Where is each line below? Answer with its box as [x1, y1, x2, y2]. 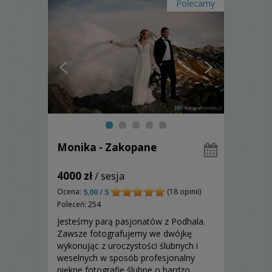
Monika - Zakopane [57, 140, 157, 154]
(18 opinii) [165, 186, 201, 197]
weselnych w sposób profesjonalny [57, 252, 195, 264]
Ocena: [57, 186, 83, 197]
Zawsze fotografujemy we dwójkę [57, 228, 192, 240]
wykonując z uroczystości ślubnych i [57, 240, 198, 252]
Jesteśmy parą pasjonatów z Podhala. [57, 216, 205, 228]
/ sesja [92, 169, 125, 183]
